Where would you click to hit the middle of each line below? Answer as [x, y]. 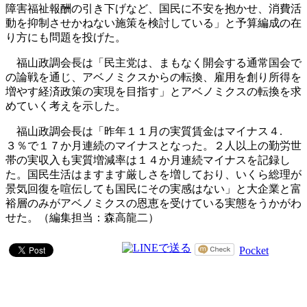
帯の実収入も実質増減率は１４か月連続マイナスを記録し [148, 160]
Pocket [254, 251]
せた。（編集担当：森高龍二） [82, 218]
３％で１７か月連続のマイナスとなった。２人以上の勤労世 [153, 146]
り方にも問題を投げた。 [66, 38]
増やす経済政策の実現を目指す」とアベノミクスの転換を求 [153, 92]
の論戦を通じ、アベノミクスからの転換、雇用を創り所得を [153, 77]
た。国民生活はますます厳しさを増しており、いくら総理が [153, 175]
